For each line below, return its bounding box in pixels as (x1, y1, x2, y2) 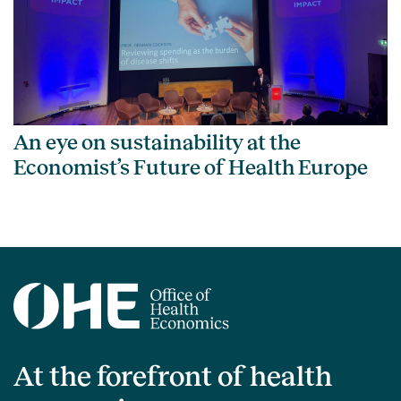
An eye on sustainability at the (13, 131, 301, 155)
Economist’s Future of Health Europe (13, 156, 368, 180)
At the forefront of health (13, 361, 332, 393)
